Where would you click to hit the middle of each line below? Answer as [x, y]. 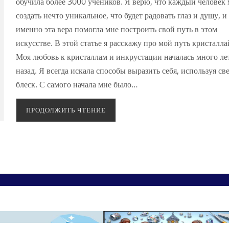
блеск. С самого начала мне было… [77, 85]
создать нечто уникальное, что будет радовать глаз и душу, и [121, 16]
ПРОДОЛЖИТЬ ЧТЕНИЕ [66, 110]
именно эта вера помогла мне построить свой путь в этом [117, 29]
